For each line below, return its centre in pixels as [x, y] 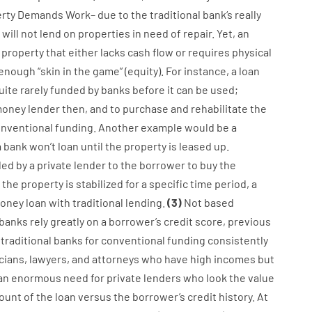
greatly [67, 221]
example [161, 127]
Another [118, 127]
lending [143, 202]
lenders [162, 278]
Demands [40, 14]
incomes [234, 259]
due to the [122, 14]
